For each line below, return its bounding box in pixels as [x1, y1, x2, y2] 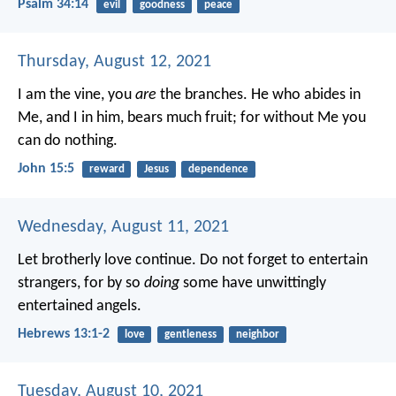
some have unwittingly [179, 274, 326, 292]
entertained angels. [18, 297, 141, 315]
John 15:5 [18, 162, 74, 177]
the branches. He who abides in [156, 87, 361, 104]
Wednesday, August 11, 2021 [18, 217, 229, 236]
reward [88, 164, 125, 176]
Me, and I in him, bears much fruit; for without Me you [18, 110, 366, 127]
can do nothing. [18, 133, 118, 150]
